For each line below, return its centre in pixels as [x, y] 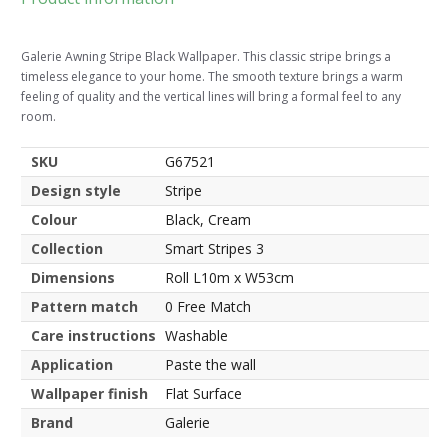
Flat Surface [203, 394]
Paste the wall [210, 365]
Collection [67, 249]
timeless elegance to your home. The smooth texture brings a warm [212, 77]
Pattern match [84, 307]
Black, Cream [208, 220]
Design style [76, 191]
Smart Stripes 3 [214, 249]
